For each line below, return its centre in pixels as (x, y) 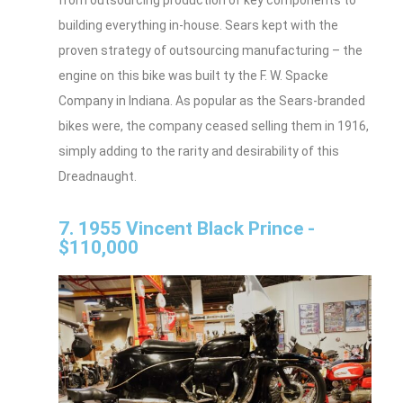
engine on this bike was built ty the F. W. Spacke (193, 76)
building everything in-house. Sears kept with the (198, 26)
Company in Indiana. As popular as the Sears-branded (212, 101)
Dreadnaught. (98, 177)
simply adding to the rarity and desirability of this (199, 152)
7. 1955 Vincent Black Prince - (187, 229)
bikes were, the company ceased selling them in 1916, (214, 126)
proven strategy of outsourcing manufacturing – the (210, 51)
